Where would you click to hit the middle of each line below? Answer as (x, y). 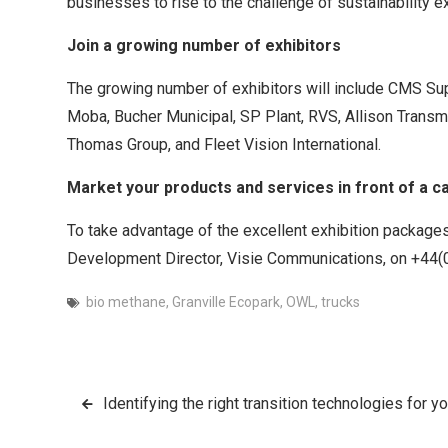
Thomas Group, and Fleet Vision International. (224, 144)
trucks (340, 301)
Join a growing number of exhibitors (204, 45)
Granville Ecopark (226, 301)
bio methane (126, 301)
